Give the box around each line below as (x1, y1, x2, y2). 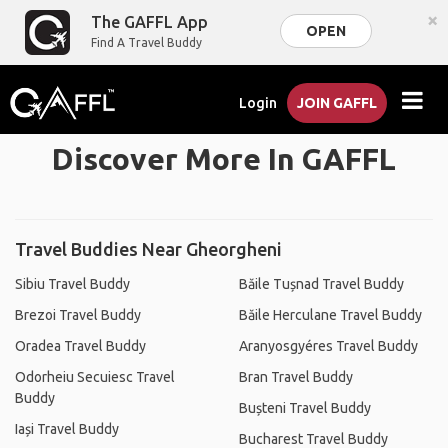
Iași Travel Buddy (15, 421, 119, 437)
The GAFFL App (91, 13, 209, 31)
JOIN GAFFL (297, 95, 378, 111)
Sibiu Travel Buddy (15, 276, 130, 292)
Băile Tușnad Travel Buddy (239, 276, 404, 292)
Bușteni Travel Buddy (239, 400, 371, 416)
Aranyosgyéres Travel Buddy (239, 338, 418, 354)
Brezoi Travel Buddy (15, 307, 141, 323)
